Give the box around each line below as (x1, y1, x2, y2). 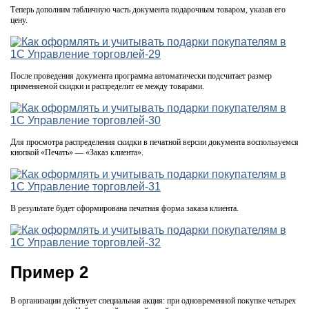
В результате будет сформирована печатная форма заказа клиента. (10, 203, 239, 214)
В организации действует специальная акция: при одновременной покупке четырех (10, 295, 296, 306)
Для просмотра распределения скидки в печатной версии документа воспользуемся (10, 137, 299, 148)
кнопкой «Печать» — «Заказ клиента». (10, 148, 143, 158)
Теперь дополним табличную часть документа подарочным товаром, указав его (10, 5, 286, 15)
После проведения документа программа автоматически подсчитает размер (10, 71, 272, 81)
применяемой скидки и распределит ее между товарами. (10, 81, 204, 92)
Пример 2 (10, 263, 88, 281)
